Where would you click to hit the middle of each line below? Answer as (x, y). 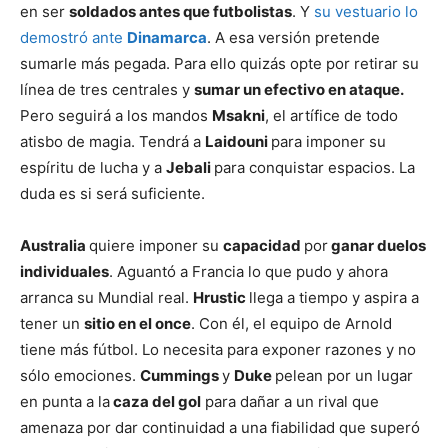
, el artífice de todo (331, 116)
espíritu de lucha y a (93, 168)
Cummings (181, 376)
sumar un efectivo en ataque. (299, 90)
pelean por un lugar (344, 376)
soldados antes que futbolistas (180, 12)
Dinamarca (167, 38)
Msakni (238, 116)
